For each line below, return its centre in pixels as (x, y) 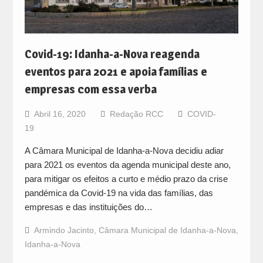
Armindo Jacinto (64, 230)
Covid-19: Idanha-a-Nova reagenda (112, 54)
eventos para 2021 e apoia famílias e (116, 72)
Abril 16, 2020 (60, 114)
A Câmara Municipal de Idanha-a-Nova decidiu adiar (124, 151)
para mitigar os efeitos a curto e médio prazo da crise (126, 179)
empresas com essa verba (90, 90)
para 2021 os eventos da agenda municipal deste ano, (127, 165)
